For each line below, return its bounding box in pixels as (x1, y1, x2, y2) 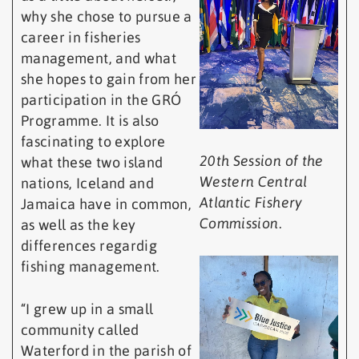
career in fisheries (21, 29, 141, 46)
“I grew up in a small (21, 301, 154, 318)
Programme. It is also (21, 112, 159, 130)
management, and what (21, 50, 177, 67)
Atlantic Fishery (200, 193, 303, 211)
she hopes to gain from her (21, 71, 197, 88)
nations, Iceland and (21, 175, 155, 192)
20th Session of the (200, 151, 324, 169)
